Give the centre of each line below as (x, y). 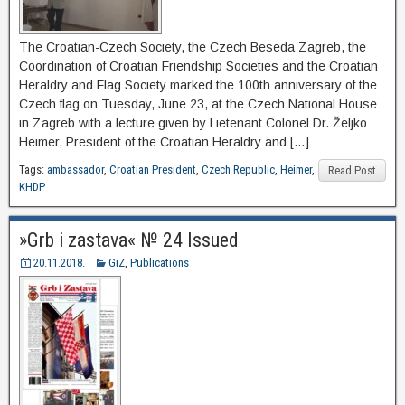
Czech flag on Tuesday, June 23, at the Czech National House (198, 104)
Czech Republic (238, 170)
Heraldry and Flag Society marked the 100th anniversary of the (198, 85)
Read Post (352, 171)
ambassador (75, 170)
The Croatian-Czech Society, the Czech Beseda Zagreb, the (193, 47)
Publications (160, 263)
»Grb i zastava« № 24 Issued (129, 240)
